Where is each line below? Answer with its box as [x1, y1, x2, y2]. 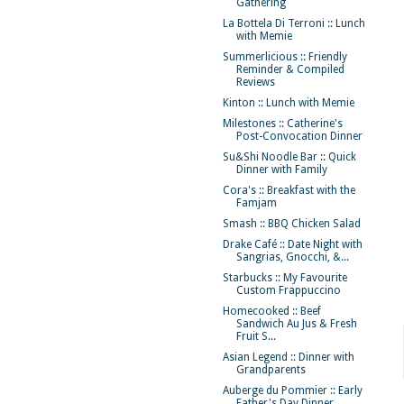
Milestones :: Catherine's [222, 117, 343, 130]
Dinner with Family [235, 163, 327, 176]
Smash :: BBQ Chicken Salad [222, 217, 361, 230]
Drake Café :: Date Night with [222, 238, 363, 251]
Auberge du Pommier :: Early [222, 384, 363, 397]
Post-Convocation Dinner [235, 130, 363, 142]
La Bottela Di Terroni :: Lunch [222, 17, 365, 30]
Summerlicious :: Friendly [222, 50, 347, 63]
